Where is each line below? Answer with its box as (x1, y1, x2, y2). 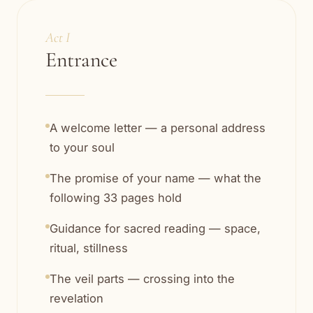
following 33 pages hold (50, 191, 182, 205)
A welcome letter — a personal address (50, 121, 265, 136)
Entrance (45, 47, 117, 73)
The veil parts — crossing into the (50, 272, 235, 286)
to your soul (50, 140, 115, 155)
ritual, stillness (50, 241, 128, 256)
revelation (50, 291, 103, 306)
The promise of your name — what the (50, 171, 261, 186)
